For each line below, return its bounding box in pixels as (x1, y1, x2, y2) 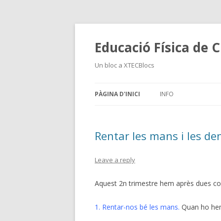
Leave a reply (95, 155, 135, 164)
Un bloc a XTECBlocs (95, 61, 154, 70)
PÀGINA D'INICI (95, 90, 140, 98)
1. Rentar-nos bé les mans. (95, 202, 180, 212)
